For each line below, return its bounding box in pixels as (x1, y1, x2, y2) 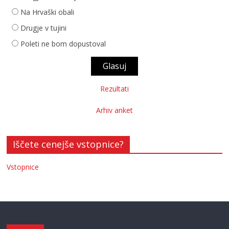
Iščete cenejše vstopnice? (13, 138, 124, 150)
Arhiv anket (96, 105, 133, 115)
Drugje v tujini (20, 23, 67, 33)
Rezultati (100, 84, 129, 94)
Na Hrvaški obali (20, 7, 75, 17)
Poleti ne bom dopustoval (20, 39, 106, 49)
